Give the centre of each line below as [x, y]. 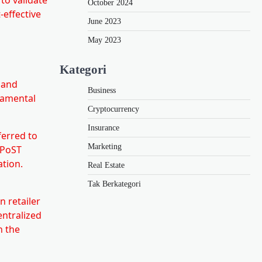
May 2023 [104, 40]
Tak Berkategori [114, 184]
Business [102, 90]
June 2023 [104, 21]
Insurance [104, 127]
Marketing [105, 146]
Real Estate [106, 165]
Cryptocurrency [113, 109]
